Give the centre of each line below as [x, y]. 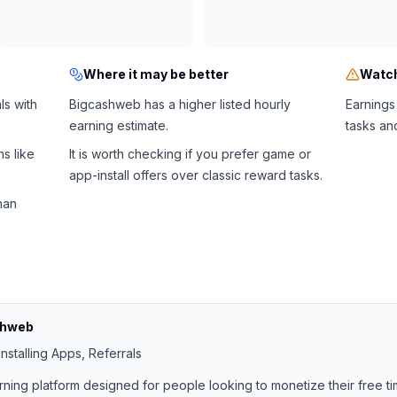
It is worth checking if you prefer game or [190, 154]
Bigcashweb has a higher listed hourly [179, 104]
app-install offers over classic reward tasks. [195, 175]
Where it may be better [156, 74]
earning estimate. [118, 125]
